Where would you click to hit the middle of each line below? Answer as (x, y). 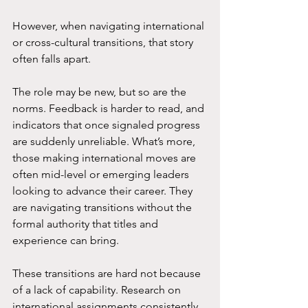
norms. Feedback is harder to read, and (110, 109)
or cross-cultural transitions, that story (104, 43)
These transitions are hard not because (108, 274)
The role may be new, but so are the (101, 92)
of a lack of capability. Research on (98, 290)
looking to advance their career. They (104, 191)
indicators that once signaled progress (108, 125)
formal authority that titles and (87, 224)
